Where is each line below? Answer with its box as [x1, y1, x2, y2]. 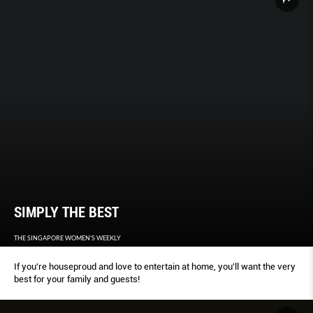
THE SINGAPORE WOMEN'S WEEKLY [14, 234, 121, 242]
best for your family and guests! [14, 274, 140, 285]
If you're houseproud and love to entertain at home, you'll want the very [14, 261, 296, 272]
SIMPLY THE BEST [14, 204, 119, 221]
